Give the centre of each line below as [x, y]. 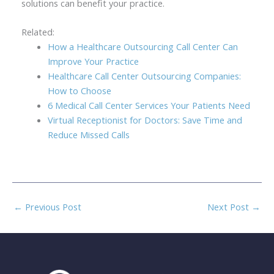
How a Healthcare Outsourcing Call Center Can [143, 47]
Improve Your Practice [94, 61]
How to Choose [80, 91]
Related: [38, 32]
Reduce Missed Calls [89, 135]
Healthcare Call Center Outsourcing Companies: [145, 76]
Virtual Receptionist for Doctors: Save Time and [145, 120]
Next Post [229, 206]
